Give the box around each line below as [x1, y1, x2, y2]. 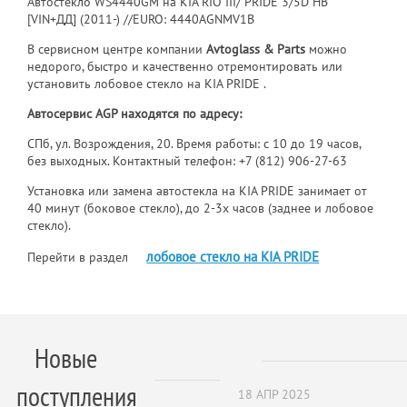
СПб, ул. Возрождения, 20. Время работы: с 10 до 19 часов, [27, 134, 362, 152]
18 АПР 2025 [237, 385, 311, 402]
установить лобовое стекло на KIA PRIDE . [27, 74, 267, 92]
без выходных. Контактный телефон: [27, 152, 240, 169]
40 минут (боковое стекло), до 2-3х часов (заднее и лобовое [27, 199, 374, 216]
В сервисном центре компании [27, 40, 207, 57]
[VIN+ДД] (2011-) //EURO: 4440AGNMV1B [27, 10, 255, 27]
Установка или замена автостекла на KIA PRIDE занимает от [27, 182, 368, 199]
